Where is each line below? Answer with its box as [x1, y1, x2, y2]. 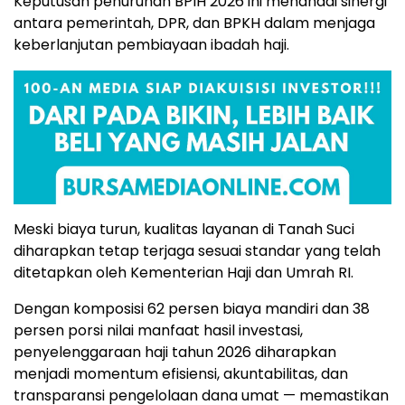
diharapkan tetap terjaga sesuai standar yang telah [14, 240, 381, 261]
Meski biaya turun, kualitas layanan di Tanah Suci [14, 218, 354, 240]
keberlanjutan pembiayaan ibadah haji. [14, 33, 289, 55]
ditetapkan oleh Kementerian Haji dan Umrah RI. [14, 261, 353, 283]
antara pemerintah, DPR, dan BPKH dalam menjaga [14, 12, 375, 33]
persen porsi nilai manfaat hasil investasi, [14, 319, 303, 341]
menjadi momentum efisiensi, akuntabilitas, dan [14, 363, 348, 384]
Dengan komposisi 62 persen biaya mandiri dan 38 [14, 297, 370, 319]
